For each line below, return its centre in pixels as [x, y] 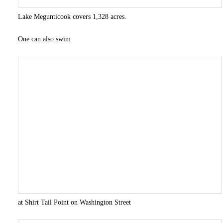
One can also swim [44, 39]
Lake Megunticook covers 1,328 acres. [72, 16]
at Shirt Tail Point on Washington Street [74, 202]
